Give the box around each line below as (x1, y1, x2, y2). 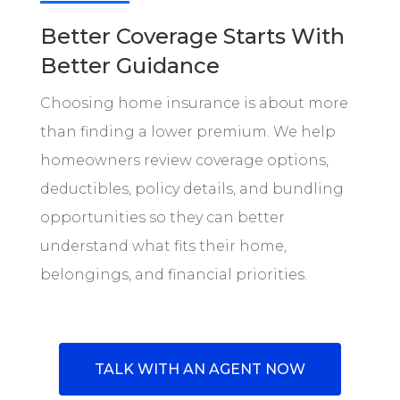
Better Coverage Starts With (39, 22, 345, 49)
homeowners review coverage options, (39, 151, 329, 169)
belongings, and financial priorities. (39, 265, 307, 283)
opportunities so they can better (39, 208, 285, 226)
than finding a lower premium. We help (39, 122, 336, 140)
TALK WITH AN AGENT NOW (94, 360, 305, 378)
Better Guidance (39, 52, 220, 79)
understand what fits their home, (39, 237, 287, 254)
